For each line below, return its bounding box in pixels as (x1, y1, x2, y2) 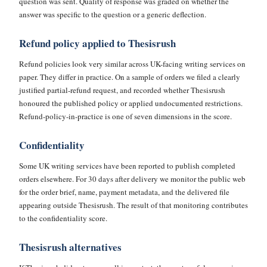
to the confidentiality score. (19, 213, 107, 223)
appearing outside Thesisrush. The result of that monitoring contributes (19, 200, 248, 210)
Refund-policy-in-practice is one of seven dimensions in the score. (19, 111, 232, 122)
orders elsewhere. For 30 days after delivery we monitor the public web (19, 173, 246, 184)
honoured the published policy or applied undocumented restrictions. (19, 98, 243, 108)
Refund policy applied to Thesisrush (19, 36, 176, 51)
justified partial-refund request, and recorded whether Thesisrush (19, 85, 225, 95)
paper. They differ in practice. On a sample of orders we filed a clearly (19, 72, 240, 82)
